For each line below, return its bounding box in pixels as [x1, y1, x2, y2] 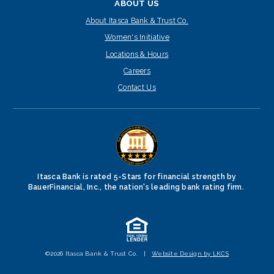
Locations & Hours [105, 50, 169, 59]
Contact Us [118, 83, 156, 92]
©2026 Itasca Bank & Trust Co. [45, 250, 140, 257]
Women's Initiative [105, 33, 169, 42]
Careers [124, 67, 150, 75]
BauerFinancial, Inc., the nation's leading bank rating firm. [28, 182, 246, 191]
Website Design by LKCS [152, 250, 229, 257]
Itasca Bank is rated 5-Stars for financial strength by [37, 172, 237, 181]
